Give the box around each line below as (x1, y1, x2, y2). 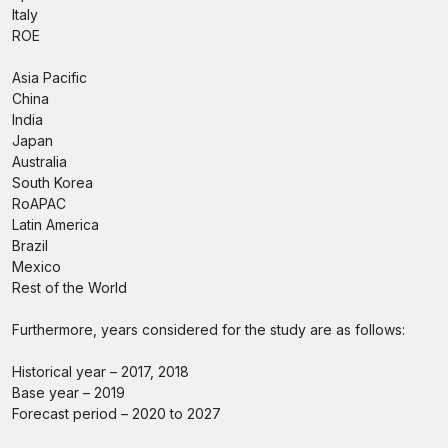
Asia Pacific (12, 69, 87, 86)
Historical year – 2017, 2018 (12, 363, 189, 380)
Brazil (12, 237, 48, 254)
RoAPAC (12, 195, 66, 212)
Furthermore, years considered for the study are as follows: (12, 321, 405, 338)
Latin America (12, 216, 99, 233)
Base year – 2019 (12, 384, 125, 401)
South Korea (12, 174, 93, 191)
